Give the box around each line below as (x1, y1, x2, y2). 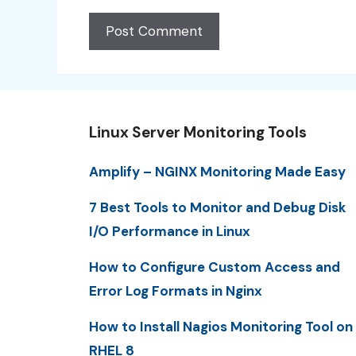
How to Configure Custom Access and (89, 258, 340, 277)
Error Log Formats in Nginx (89, 282, 262, 300)
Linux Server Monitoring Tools (89, 122, 307, 142)
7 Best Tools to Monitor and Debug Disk (89, 198, 346, 216)
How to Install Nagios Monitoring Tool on (89, 318, 353, 336)
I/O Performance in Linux (89, 222, 250, 240)
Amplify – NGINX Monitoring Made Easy (89, 162, 346, 180)
